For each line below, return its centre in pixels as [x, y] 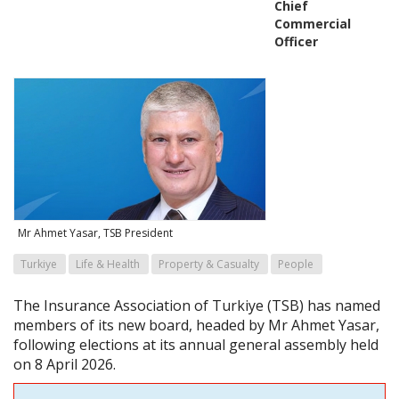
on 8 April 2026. [65, 364]
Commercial [312, 24]
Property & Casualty [209, 264]
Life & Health [108, 264]
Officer [296, 42]
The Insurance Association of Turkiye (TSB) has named [197, 305]
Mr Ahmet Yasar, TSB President [95, 232]
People [296, 264]
